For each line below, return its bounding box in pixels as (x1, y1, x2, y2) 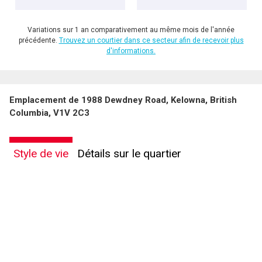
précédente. (18, 36, 59, 45)
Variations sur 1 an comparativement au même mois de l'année (27, 26, 235, 35)
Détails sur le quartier (77, 147, 181, 161)
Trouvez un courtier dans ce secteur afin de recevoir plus (58, 36, 244, 45)
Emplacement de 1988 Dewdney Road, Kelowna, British (9, 95, 237, 106)
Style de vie (13, 147, 68, 161)
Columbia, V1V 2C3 (9, 108, 89, 119)
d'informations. (106, 47, 156, 56)
